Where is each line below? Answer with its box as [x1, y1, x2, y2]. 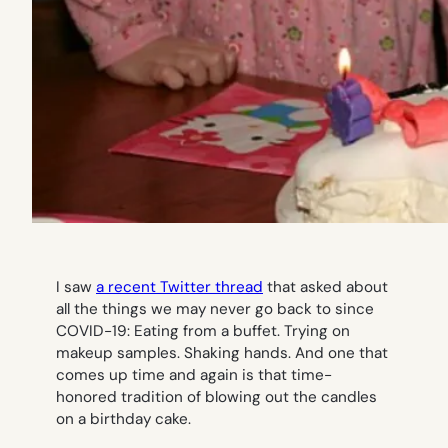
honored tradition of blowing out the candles [56, 387, 377, 408]
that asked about [263, 277, 388, 298]
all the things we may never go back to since [56, 299, 374, 320]
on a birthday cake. [56, 409, 191, 430]
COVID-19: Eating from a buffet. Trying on [56, 321, 350, 342]
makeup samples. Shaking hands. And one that [56, 343, 388, 364]
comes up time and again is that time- [56, 365, 332, 386]
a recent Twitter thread [96, 277, 263, 298]
